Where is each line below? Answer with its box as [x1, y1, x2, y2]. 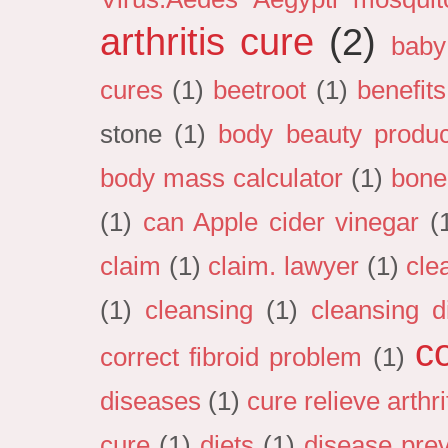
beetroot [213, 76, 307, 105]
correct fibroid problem [100, 343, 363, 372]
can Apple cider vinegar [142, 208, 420, 237]
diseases [100, 387, 201, 416]
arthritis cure [100, 20, 315, 64]
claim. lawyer [208, 252, 359, 281]
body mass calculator [100, 164, 344, 193]
